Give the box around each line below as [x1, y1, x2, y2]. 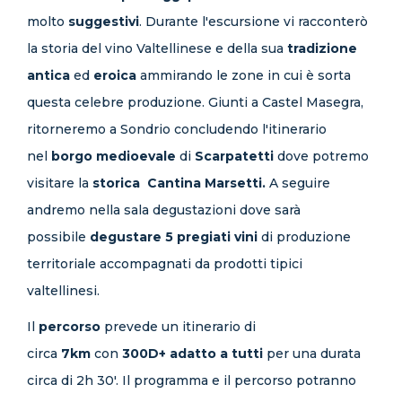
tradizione [287, 40, 357, 57]
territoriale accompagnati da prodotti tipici [27, 256, 302, 272]
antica [27, 67, 70, 83]
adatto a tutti [170, 345, 263, 362]
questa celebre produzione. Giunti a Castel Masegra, [27, 94, 363, 110]
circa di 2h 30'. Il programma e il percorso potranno [27, 372, 356, 389]
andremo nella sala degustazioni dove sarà [27, 202, 301, 218]
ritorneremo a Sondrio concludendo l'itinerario [27, 121, 327, 137]
